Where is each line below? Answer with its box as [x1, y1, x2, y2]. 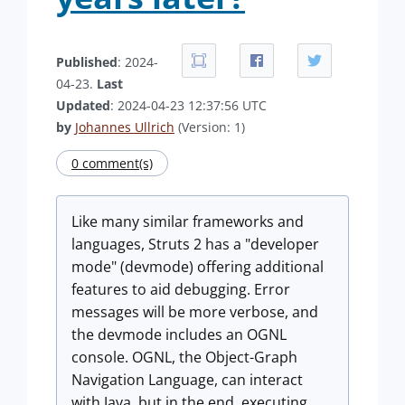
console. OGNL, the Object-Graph [71, 347, 297, 367]
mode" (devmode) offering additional [71, 257, 324, 277]
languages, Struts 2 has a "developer [71, 234, 319, 254]
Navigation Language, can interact [71, 370, 303, 390]
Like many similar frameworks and [71, 212, 304, 231]
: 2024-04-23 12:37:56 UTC [110, 97, 267, 114]
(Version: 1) [174, 118, 245, 136]
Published [56, 53, 118, 71]
